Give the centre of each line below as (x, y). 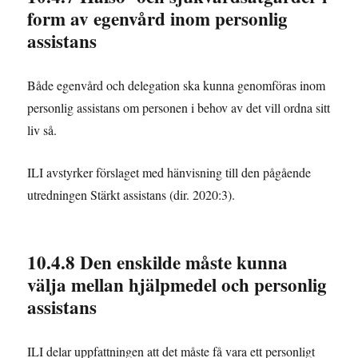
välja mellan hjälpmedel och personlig (177, 285)
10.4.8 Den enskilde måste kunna (158, 263)
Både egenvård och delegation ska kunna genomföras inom (177, 86)
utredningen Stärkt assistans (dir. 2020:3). (131, 195)
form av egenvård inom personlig (158, 19)
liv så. (42, 130)
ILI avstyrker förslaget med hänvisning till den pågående (169, 173)
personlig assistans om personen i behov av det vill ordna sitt (179, 108)
